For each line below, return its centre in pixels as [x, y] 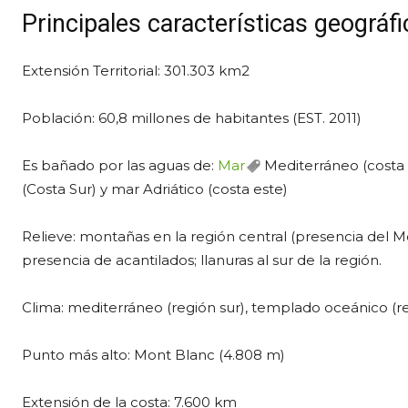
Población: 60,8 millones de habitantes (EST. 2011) [192, 118]
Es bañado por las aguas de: [120, 165]
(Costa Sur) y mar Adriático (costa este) [155, 189]
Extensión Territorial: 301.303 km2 [136, 71]
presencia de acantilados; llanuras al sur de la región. [202, 260]
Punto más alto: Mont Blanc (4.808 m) [153, 355]
